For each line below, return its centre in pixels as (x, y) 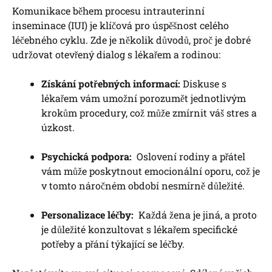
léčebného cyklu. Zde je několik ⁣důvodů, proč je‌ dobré (131, 40)
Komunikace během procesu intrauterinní (108, 11)
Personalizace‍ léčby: (87, 215)
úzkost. (58, 127)
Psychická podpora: (87, 157)
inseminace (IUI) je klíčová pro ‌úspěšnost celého (121, 25)
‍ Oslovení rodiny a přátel (189, 157)
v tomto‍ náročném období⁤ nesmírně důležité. (143, 186)
